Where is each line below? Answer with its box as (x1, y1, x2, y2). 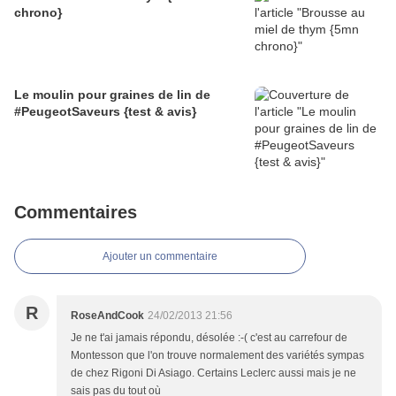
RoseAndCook (71, 309, 144, 323)
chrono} (14, 5, 62, 20)
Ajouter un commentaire (103, 250, 217, 263)
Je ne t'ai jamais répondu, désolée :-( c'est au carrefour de (71, 331, 347, 345)
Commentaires (14, 202, 137, 223)
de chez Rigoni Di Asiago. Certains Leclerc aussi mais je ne (71, 367, 356, 380)
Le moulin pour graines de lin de (14, 88, 210, 103)
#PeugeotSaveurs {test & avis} (14, 104, 196, 119)
